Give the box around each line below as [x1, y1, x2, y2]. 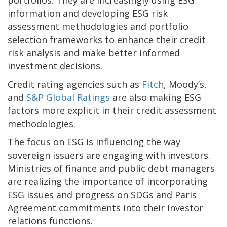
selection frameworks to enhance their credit [8, 33, 206, 46]
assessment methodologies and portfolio [8, 20, 188, 32]
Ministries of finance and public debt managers [8, 162, 215, 174]
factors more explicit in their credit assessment [8, 104, 216, 117]
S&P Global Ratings [26, 91, 110, 103]
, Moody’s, [164, 78, 207, 90]
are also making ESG [110, 91, 201, 103]
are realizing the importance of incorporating [8, 175, 208, 187]
